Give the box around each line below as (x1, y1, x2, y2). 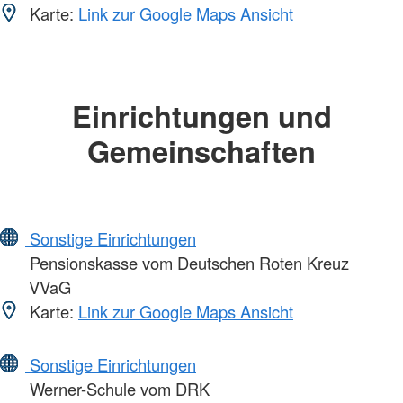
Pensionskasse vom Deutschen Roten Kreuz (25, 250, 349, 274)
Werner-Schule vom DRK (25, 376, 210, 400)
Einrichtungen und (71, 94, 332, 137)
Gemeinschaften (87, 129, 316, 172)
